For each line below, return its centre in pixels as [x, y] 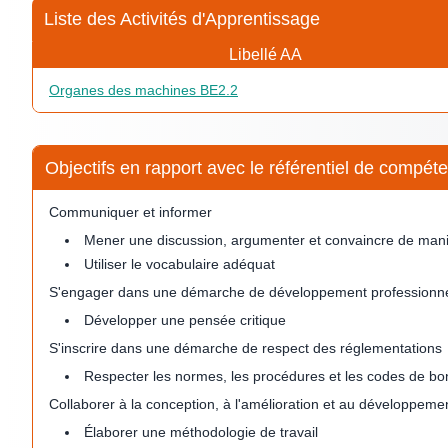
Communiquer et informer [130, 211]
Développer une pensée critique [185, 319]
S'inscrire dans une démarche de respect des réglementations [245, 347]
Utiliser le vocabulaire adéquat [179, 263]
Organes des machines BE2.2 [143, 89]
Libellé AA [265, 54]
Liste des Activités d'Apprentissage [182, 18]
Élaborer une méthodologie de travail [201, 431]
